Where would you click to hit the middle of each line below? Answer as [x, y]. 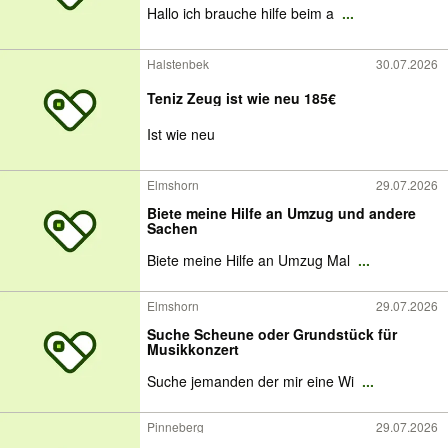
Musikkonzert [193, 349]
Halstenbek [178, 63]
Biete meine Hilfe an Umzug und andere [258, 213]
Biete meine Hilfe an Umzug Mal [250, 260]
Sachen [172, 228]
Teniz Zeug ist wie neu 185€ [241, 97]
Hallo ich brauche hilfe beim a [242, 13]
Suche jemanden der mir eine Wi [252, 381]
